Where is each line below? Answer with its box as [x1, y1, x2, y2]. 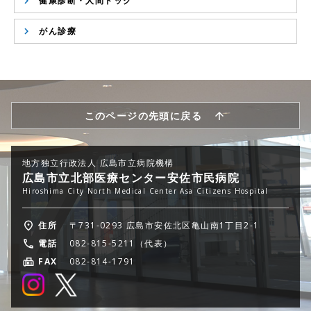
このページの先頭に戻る [84, 109, 202, 122]
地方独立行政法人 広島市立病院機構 [22, 157, 174, 169]
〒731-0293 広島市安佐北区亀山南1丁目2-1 [69, 219, 260, 231]
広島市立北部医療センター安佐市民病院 [22, 170, 240, 185]
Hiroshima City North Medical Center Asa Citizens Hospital [22, 186, 269, 196]
